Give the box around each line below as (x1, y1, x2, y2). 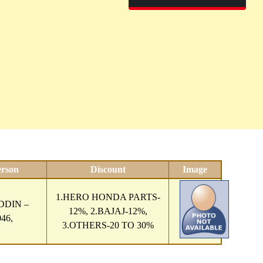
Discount (90, 164, 126, 174)
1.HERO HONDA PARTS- (55, 191, 160, 202)
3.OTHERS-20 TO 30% (62, 220, 154, 230)
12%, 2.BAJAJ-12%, (68, 205, 147, 216)
